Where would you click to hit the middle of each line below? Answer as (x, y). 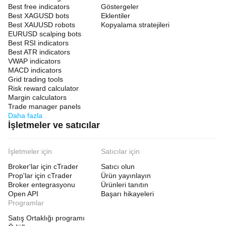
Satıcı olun (118, 166)
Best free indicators (39, 7)
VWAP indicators (34, 61)
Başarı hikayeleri (127, 194)
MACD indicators (35, 70)
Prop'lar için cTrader (40, 176)
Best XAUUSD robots (42, 25)
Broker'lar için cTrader (43, 166)
